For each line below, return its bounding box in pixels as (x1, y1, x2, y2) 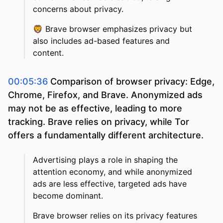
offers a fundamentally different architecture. (8, 130, 204, 141)
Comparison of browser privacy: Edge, (50, 76, 215, 87)
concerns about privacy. (33, 4, 123, 14)
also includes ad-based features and (33, 36, 170, 46)
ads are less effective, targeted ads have (33, 179, 187, 189)
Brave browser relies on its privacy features (33, 211, 197, 221)
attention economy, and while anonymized (33, 167, 192, 177)
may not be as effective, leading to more (8, 103, 182, 114)
